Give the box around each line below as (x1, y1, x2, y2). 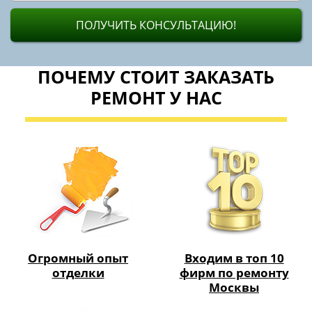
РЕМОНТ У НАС (90, 85, 222, 109)
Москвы (209, 279, 259, 295)
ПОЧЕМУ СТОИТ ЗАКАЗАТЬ (38, 64, 274, 88)
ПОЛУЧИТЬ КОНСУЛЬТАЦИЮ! (76, 17, 236, 33)
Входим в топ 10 (184, 249, 284, 266)
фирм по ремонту (179, 264, 289, 281)
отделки (52, 264, 104, 281)
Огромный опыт (28, 249, 128, 266)
